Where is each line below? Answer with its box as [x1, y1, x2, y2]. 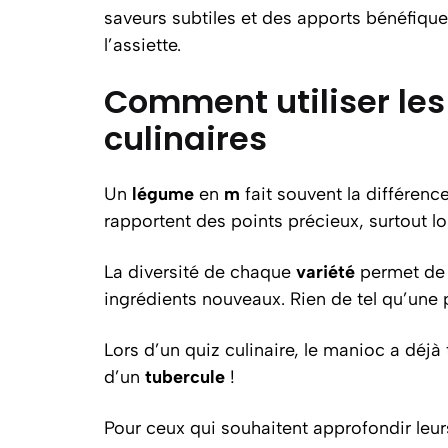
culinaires [104, 115, 267, 161]
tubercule [145, 365, 225, 388]
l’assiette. [104, 33, 181, 56]
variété [296, 260, 355, 283]
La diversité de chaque [104, 260, 296, 283]
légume [132, 182, 194, 205]
